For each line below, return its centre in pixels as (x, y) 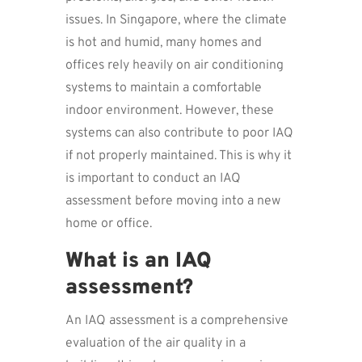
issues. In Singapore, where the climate (176, 20)
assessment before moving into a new (173, 201)
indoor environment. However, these (169, 110)
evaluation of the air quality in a (155, 343)
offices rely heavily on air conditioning (174, 65)
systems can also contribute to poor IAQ (179, 133)
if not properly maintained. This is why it (178, 156)
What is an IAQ (138, 261)
